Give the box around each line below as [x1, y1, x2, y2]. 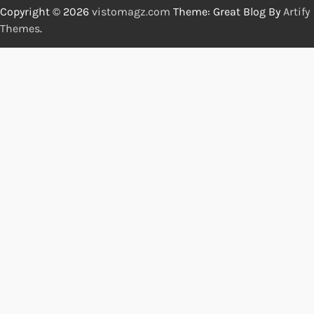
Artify [283, 4, 310, 18]
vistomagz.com [92, 4, 170, 18]
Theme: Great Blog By [170, 4, 283, 18]
